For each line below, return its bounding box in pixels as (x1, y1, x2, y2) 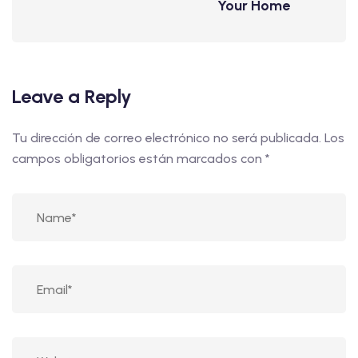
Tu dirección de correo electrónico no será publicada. (12, 130, 321, 146)
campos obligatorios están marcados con (12, 151, 265, 167)
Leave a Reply (12, 85, 132, 109)
